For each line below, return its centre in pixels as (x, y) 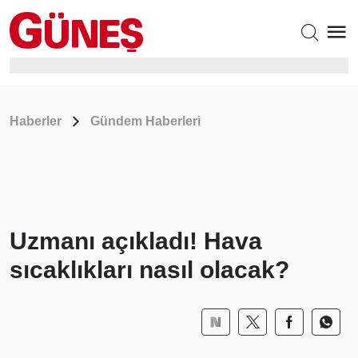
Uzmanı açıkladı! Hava (136, 241)
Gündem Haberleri (145, 121)
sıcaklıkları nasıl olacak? (149, 270)
